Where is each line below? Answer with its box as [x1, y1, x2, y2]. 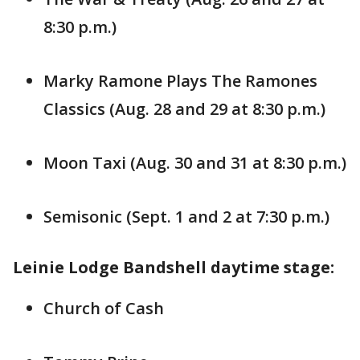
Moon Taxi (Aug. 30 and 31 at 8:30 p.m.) [43, 152, 346, 174]
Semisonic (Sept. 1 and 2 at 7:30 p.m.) [43, 206, 329, 228]
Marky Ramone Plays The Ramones [43, 70, 317, 92]
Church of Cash [43, 297, 164, 320]
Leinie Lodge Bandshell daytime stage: [13, 256, 334, 279]
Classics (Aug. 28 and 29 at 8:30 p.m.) [43, 98, 325, 121]
